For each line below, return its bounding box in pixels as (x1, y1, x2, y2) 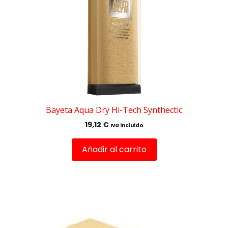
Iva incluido (110, 122, 144, 130)
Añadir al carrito (81, 144, 147, 156)
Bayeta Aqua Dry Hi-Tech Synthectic (46, 104, 182, 116)
